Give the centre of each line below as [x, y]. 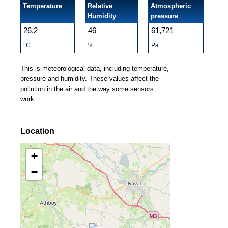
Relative [100, 6]
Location [37, 131]
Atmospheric [171, 6]
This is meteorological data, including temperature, [95, 68]
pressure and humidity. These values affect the [90, 79]
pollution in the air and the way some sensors [87, 89]
